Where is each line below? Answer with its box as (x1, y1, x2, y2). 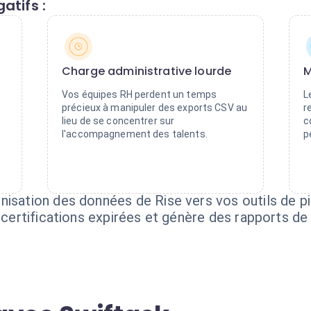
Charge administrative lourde (62, 63, 232, 79)
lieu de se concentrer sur (62, 115, 175, 126)
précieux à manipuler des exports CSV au (62, 102, 248, 113)
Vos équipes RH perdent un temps (62, 89, 217, 100)
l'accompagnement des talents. (62, 128, 208, 140)
